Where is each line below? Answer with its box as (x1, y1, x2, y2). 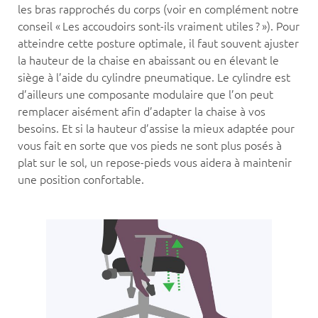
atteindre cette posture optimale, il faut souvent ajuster (18, 35, 299, 50)
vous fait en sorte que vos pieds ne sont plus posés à (18, 137, 282, 153)
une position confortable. (18, 171, 144, 187)
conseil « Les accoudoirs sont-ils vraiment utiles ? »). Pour (18, 18, 300, 33)
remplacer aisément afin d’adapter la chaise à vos (18, 103, 265, 119)
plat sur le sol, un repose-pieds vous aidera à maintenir (18, 154, 292, 170)
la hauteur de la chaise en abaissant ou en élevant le (18, 52, 279, 67)
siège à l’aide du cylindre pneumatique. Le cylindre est (18, 69, 290, 84)
